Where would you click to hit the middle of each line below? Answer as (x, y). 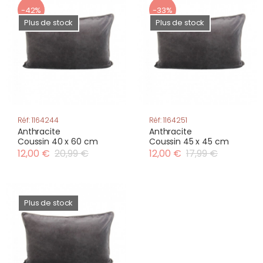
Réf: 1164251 (168, 120)
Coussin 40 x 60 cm (58, 141)
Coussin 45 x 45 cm (189, 141)
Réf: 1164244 (38, 120)
